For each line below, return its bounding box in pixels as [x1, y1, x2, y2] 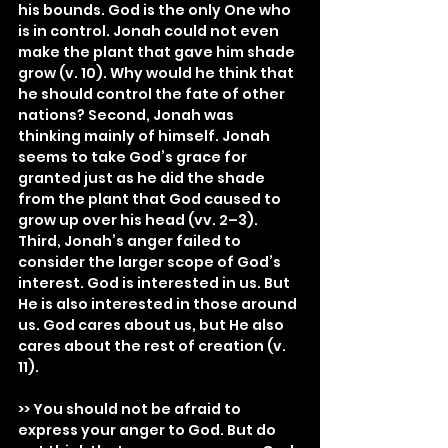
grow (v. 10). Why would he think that [18, 63, 297, 83]
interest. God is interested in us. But [18, 273, 293, 293]
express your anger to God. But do [18, 420, 279, 440]
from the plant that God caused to [18, 189, 284, 209]
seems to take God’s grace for [18, 147, 250, 167]
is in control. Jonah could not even [18, 21, 282, 41]
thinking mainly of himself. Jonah [18, 126, 273, 146]
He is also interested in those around [18, 294, 300, 314]
